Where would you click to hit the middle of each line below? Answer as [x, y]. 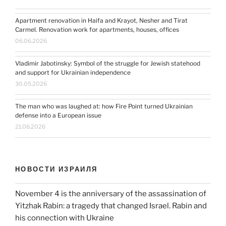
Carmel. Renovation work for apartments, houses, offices [97, 29]
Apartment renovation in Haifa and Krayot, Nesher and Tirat [101, 20]
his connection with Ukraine [65, 218]
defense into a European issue [58, 115]
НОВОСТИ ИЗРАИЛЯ [56, 169]
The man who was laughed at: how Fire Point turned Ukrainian [104, 106]
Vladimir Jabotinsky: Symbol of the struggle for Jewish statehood [108, 63]
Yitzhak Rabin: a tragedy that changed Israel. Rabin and [111, 206]
